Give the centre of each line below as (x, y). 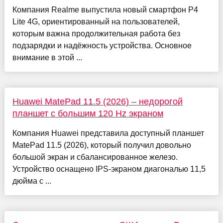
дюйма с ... (32, 181)
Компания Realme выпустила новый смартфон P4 (105, 10)
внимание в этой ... (47, 58)
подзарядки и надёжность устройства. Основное (102, 46)
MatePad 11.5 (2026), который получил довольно (102, 145)
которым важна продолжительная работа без (96, 34)
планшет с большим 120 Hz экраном (88, 114)
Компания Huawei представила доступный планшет (108, 133)
